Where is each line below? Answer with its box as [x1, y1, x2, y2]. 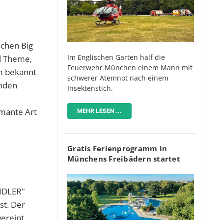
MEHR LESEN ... [77, 107, 122, 114]
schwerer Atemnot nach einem [67, 73, 168, 82]
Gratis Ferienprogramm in [67, 143, 167, 153]
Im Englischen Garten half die [67, 52, 165, 62]
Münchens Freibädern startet [67, 153, 180, 164]
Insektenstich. [67, 83, 113, 93]
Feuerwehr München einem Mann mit [67, 62, 192, 72]
